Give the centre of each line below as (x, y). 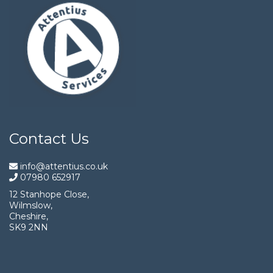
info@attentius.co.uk (63, 166)
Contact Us (49, 138)
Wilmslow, (31, 205)
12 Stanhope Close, (49, 194)
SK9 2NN (29, 227)
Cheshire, (29, 216)
